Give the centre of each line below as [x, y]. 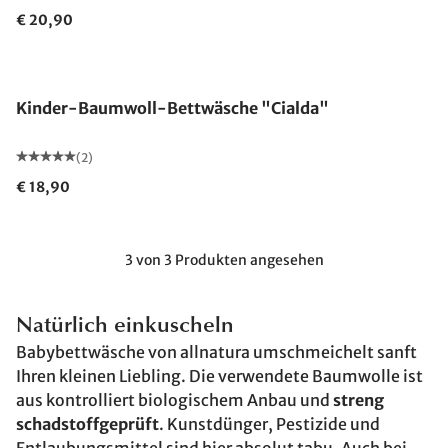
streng [358, 400]
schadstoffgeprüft [87, 424]
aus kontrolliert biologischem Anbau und [174, 400]
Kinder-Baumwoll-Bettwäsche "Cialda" [172, 108]
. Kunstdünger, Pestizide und [269, 424]
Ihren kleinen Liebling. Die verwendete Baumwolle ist [219, 376]
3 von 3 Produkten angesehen [224, 260]
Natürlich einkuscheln [125, 327]
